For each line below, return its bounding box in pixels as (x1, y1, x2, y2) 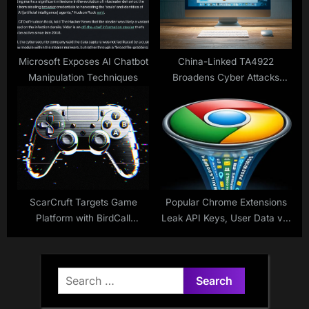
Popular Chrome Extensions (165, 197, 287, 208)
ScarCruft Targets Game (29, 197, 137, 208)
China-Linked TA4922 (178, 56, 274, 68)
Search (57, 269, 93, 283)
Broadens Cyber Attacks (172, 72, 279, 83)
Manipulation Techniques (28, 72, 138, 83)
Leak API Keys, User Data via (161, 212, 290, 224)
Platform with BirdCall (36, 212, 130, 224)
